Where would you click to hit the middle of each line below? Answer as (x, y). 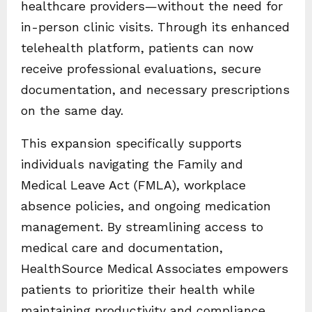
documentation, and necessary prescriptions (155, 90)
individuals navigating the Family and (132, 164)
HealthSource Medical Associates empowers (155, 269)
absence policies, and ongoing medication (146, 206)
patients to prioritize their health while (138, 290)
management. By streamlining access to (142, 227)
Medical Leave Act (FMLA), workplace (133, 185)
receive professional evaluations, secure (141, 69)
